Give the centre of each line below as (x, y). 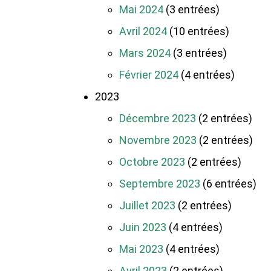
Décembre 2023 (158, 119)
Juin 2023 (143, 227)
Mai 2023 (141, 249)
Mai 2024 (141, 10)
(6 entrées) (228, 184)
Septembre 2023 (160, 184)
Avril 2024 (143, 31)
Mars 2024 (145, 53)
